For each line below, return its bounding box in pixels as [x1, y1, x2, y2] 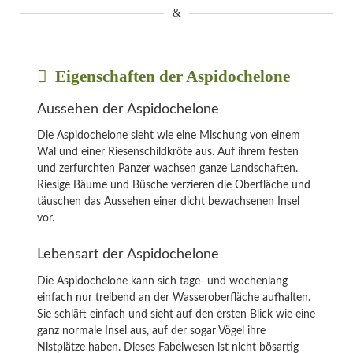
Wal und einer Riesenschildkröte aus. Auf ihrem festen [37, 147, 299, 158]
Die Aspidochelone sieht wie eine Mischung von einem [37, 130, 300, 142]
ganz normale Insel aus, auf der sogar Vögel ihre [37, 325, 266, 336]
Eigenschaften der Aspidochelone [51, 67, 291, 87]
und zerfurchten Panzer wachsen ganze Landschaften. [37, 163, 298, 175]
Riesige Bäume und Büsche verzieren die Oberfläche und [37, 180, 310, 191]
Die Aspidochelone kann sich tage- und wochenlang [37, 275, 288, 287]
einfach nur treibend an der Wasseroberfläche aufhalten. [37, 292, 310, 303]
